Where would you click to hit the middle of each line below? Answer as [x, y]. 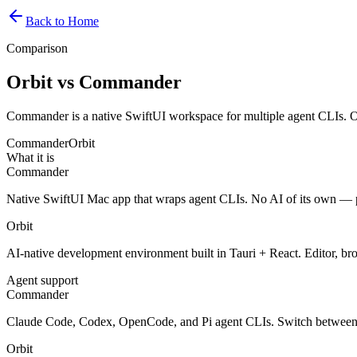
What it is [30, 157]
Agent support [42, 280]
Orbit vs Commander [94, 82]
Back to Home [62, 21]
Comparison [37, 48]
